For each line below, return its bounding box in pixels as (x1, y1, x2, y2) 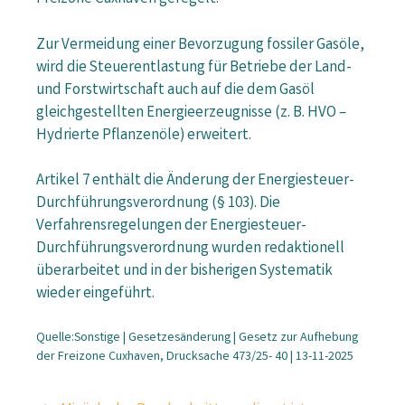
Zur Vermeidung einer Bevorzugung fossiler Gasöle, (36, 33, 364, 57)
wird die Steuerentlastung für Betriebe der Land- (36, 56, 352, 80)
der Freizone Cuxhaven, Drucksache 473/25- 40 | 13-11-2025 (36, 347, 353, 366)
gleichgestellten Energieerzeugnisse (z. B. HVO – (36, 101, 346, 125)
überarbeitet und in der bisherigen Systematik (36, 260, 333, 284)
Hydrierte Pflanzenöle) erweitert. (36, 124, 251, 147)
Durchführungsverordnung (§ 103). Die (36, 193, 280, 216)
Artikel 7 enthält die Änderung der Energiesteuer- (36, 170, 354, 193)
